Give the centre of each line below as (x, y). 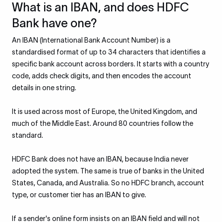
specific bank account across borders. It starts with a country (111, 64)
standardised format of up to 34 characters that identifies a (109, 52)
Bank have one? (55, 23)
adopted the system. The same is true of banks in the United (108, 171)
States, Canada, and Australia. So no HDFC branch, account (108, 183)
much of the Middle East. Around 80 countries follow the (103, 123)
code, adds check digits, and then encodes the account (102, 76)
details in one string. (44, 88)
